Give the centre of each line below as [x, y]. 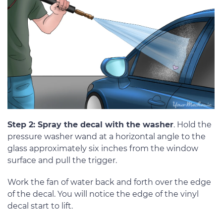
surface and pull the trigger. [62, 161]
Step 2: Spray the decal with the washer [90, 125]
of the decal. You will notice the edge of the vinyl [103, 194]
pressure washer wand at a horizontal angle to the [107, 137]
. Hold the [193, 125]
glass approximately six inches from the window [103, 149]
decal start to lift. [40, 206]
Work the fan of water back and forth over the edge [109, 182]
